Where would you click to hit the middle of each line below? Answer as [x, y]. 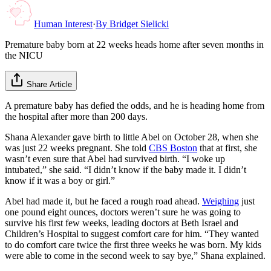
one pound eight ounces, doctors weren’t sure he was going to [123, 212]
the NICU [24, 55]
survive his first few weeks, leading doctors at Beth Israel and [122, 223]
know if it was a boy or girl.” [60, 180]
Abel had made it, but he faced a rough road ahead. [103, 201]
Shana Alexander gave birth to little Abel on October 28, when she [132, 137]
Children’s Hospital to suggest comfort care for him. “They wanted [132, 233]
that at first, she [227, 148]
